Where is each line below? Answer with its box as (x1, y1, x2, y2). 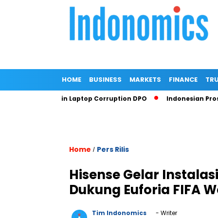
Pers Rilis (97, 145, 129, 154)
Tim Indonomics (92, 209, 146, 217)
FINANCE (169, 75, 198, 84)
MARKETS (129, 75, 161, 84)
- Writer (154, 209, 177, 217)
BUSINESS (89, 75, 122, 84)
